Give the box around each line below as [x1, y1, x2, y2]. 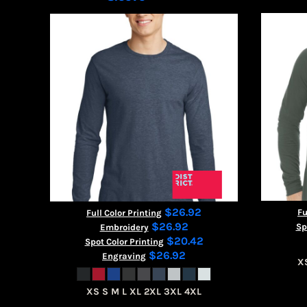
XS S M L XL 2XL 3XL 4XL [86, 286, 201, 297]
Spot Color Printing [84, 236, 164, 247]
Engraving [102, 251, 146, 261]
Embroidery [99, 222, 149, 232]
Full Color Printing [86, 208, 162, 218]
